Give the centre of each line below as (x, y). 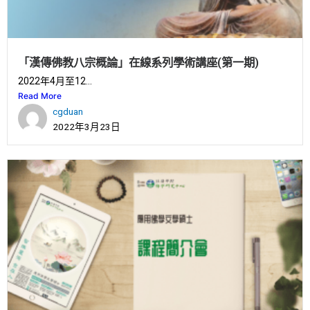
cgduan (68, 112)
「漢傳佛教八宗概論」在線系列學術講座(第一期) (138, 63)
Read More (40, 96)
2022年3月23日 (86, 127)
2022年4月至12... (55, 81)
